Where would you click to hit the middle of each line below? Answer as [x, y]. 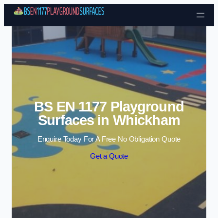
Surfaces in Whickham [109, 120]
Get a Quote [109, 156]
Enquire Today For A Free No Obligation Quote [109, 139]
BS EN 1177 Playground [109, 107]
